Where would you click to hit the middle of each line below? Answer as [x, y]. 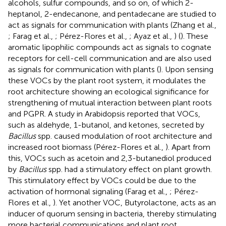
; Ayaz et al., [152, 36]
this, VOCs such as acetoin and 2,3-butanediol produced [110, 158]
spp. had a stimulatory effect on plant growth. [129, 169]
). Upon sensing [186, 69]
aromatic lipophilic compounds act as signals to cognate [110, 47]
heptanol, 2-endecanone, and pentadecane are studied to [112, 14]
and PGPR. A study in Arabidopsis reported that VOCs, [104, 114]
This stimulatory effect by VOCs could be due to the [102, 180]
